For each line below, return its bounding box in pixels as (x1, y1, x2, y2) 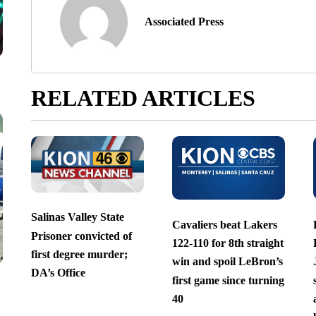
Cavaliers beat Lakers (171, 218, 277, 231)
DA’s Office (30, 267, 85, 279)
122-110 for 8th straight (171, 236, 284, 249)
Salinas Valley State (30, 211, 124, 224)
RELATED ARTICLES (30, 85, 255, 111)
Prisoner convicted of (30, 229, 132, 242)
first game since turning (171, 274, 284, 286)
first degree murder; (30, 248, 128, 260)
